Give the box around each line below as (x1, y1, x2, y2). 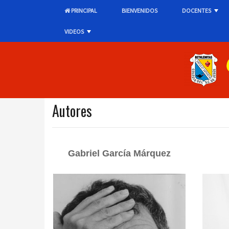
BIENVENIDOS (122, 7, 157, 14)
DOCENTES (182, 7, 211, 14)
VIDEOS (64, 28, 84, 35)
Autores (52, 100, 92, 121)
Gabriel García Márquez (67, 148, 171, 158)
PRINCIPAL (70, 7, 97, 14)
